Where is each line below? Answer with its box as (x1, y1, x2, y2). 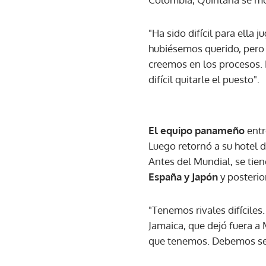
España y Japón (148, 170, 220, 183)
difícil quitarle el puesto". (148, 72, 259, 85)
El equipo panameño (148, 123, 245, 137)
